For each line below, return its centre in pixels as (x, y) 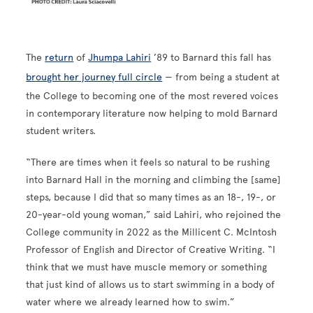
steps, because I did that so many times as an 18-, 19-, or (151, 197)
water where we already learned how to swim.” (131, 302)
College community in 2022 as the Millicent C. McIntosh (152, 232)
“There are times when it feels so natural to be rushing (148, 162)
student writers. (61, 131)
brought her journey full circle (94, 77)
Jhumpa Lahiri (120, 57)
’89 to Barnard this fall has (211, 57)
